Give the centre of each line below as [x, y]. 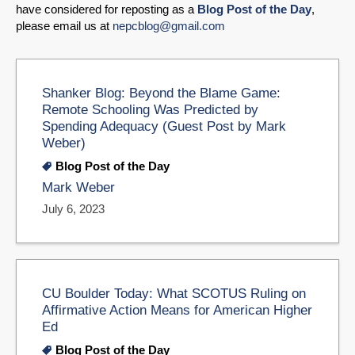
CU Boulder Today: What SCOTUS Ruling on [174, 293]
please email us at [64, 26]
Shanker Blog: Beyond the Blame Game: [161, 93]
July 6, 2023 [73, 208]
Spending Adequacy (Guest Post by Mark [164, 126]
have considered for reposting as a [107, 10]
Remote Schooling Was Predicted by [150, 110]
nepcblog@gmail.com [169, 26]
